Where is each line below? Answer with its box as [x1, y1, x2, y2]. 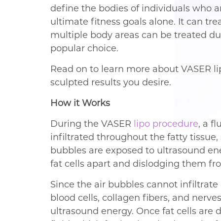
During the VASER [50, 118, 134, 130]
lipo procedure [134, 118, 198, 130]
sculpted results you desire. [50, 77, 171, 88]
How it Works [50, 98, 110, 109]
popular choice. [50, 43, 118, 54]
